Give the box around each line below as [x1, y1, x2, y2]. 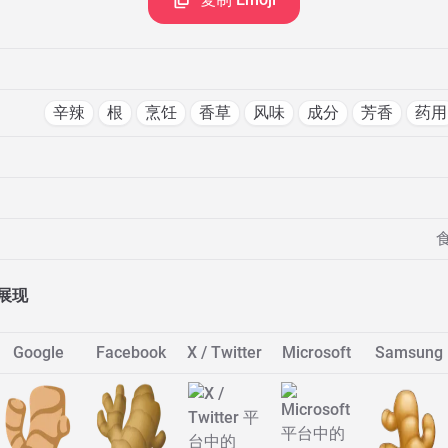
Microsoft [282, 343, 352, 362]
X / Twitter [186, 343, 262, 362]
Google [13, 343, 65, 362]
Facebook [96, 343, 167, 362]
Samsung [375, 343, 444, 362]
